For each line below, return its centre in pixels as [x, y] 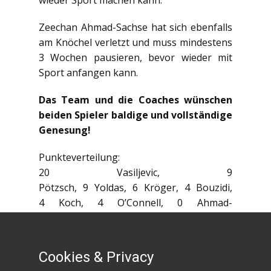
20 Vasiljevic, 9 [135, 172]
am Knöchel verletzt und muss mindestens [135, 42]
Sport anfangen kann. [88, 73]
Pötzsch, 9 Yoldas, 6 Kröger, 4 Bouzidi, [135, 188]
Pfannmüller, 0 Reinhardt [96, 233]
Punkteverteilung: [79, 157]
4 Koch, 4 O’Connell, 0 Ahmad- [135, 203]
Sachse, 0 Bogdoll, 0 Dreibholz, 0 [135, 218]
